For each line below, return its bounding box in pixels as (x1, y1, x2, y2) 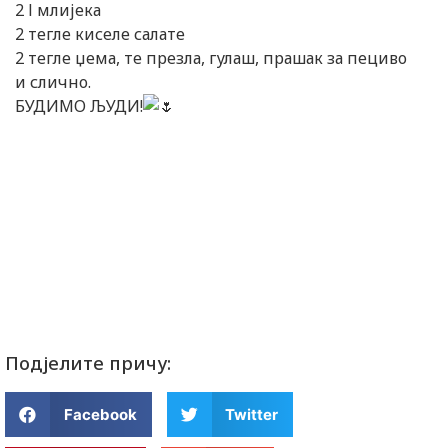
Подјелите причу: (5, 351, 171, 375)
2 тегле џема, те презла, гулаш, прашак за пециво (15, 47, 407, 70)
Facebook (63, 404, 137, 424)
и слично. (15, 71, 91, 94)
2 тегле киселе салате (15, 23, 185, 46)
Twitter (225, 404, 278, 424)
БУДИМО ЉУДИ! (15, 95, 143, 118)
